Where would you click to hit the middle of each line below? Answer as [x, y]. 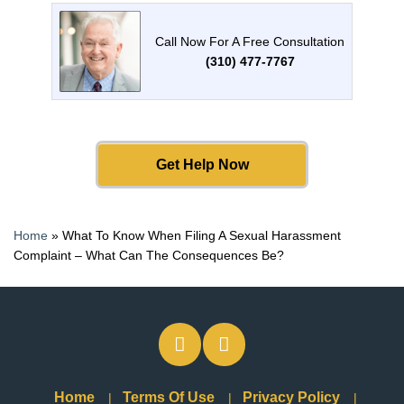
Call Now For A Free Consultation [250, 41]
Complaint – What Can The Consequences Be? [149, 255]
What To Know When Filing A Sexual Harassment [202, 235]
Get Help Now [202, 165]
